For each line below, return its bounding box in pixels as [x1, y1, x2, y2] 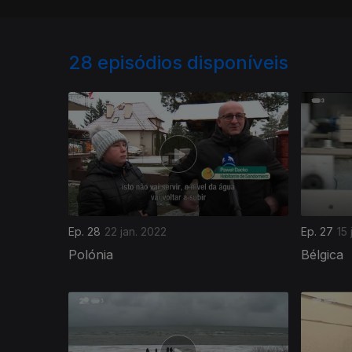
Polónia [68, 246, 113, 262]
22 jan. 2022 [104, 224, 167, 238]
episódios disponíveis [97, 51, 288, 75]
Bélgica [301, 246, 343, 262]
